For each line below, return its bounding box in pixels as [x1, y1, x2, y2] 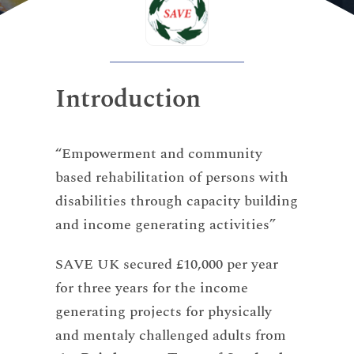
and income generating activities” [55, 214, 276, 236]
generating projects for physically [55, 301, 272, 323]
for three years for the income [55, 277, 248, 299]
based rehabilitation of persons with [55, 167, 288, 189]
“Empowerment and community [55, 143, 262, 165]
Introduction [55, 79, 201, 119]
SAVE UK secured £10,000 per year [55, 254, 278, 276]
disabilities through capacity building [55, 190, 298, 213]
